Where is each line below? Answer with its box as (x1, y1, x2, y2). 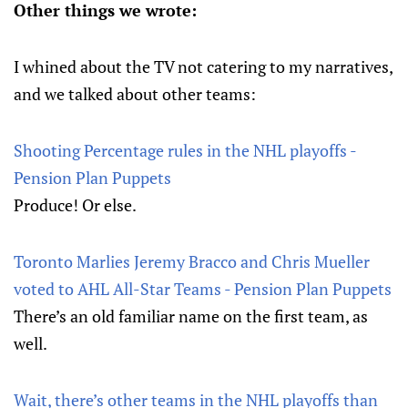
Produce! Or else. (14, 194, 137, 216)
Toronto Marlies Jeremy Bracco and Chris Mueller (14, 250, 370, 272)
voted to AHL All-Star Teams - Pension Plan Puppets (14, 278, 392, 300)
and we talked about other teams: (14, 83, 256, 105)
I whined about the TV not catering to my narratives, (14, 56, 393, 77)
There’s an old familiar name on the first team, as (14, 305, 368, 327)
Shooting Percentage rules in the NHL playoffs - (14, 139, 356, 161)
